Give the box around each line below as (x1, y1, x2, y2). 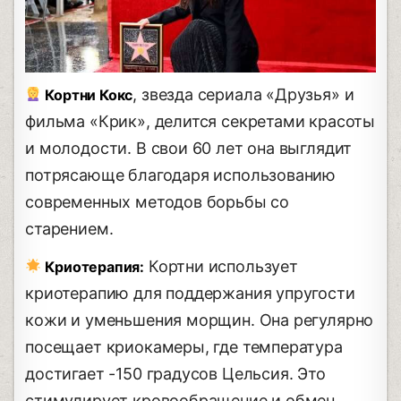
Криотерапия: (41, 257, 145, 276)
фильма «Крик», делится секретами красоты (25, 111, 376, 131)
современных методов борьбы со (25, 192, 289, 211)
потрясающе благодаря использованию (25, 165, 337, 184)
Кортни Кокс (41, 85, 133, 104)
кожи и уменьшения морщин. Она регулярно (25, 310, 374, 329)
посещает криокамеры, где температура (25, 337, 343, 356)
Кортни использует (144, 256, 298, 276)
